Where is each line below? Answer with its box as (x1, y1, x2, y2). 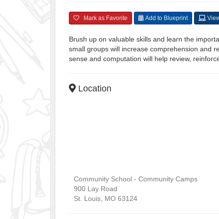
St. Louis (74, 194, 101, 202)
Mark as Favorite (79, 14, 128, 22)
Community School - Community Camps (74, 175, 197, 183)
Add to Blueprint (144, 14, 188, 22)
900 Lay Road (74, 184, 117, 193)
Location (76, 83, 111, 93)
